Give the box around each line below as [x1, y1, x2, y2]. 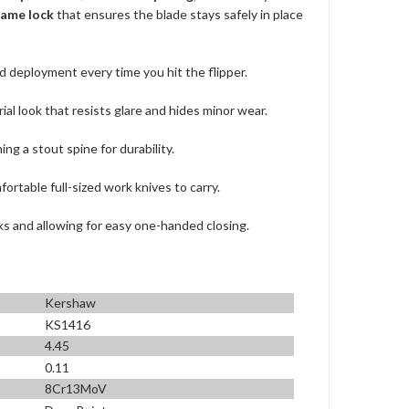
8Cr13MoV [45, 381, 108, 397]
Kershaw [45, 295, 97, 311]
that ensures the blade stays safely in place [54, 5, 303, 22]
